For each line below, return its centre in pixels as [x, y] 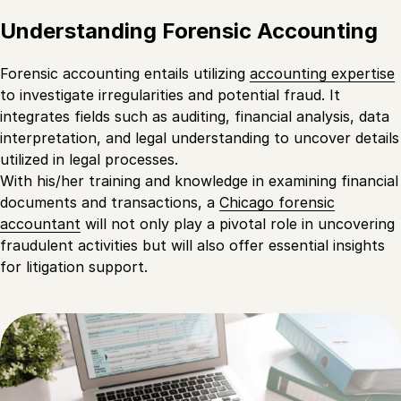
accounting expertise [322, 74]
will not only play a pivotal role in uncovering [238, 224]
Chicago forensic [277, 203]
